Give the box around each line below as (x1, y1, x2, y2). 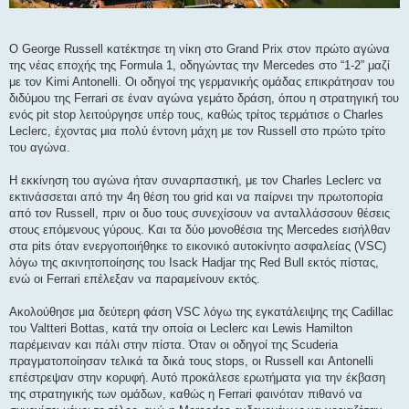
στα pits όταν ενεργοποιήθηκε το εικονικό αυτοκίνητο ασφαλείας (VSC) (9, 238, 386, 253)
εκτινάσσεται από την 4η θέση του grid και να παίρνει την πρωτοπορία (9, 189, 383, 204)
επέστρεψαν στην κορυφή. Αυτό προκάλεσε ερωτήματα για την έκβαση (9, 370, 385, 384)
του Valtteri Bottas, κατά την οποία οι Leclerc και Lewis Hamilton (9, 320, 352, 335)
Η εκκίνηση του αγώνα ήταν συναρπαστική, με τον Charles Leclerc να (9, 173, 382, 187)
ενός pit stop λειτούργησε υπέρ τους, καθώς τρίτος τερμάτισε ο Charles (9, 107, 383, 121)
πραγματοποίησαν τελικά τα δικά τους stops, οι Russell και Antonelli (9, 353, 373, 368)
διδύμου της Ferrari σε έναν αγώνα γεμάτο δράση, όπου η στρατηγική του (9, 90, 399, 105)
